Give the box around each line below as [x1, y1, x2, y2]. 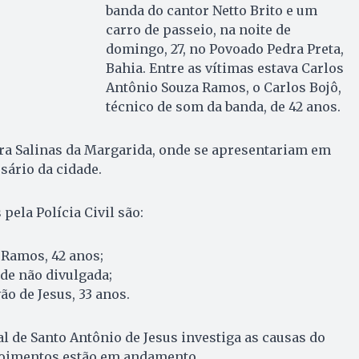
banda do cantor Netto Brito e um [105, 2, 317, 18]
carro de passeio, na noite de [105, 21, 291, 38]
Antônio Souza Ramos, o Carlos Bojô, [105, 79, 341, 95]
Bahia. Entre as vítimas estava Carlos [105, 59, 344, 76]
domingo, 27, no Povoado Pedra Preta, [105, 40, 344, 57]
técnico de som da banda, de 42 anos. [105, 98, 341, 115]
